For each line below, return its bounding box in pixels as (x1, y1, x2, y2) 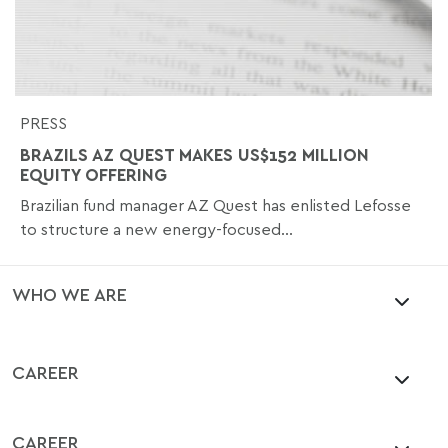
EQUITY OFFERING (20, 163, 167, 185)
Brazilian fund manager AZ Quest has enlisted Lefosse (20, 194, 411, 215)
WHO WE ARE (12, 282, 127, 305)
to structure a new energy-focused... (20, 218, 293, 239)
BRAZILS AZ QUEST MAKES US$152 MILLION (20, 143, 369, 165)
